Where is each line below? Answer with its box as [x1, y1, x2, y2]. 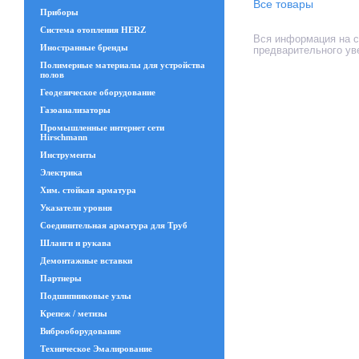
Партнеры [40, 273, 82, 283]
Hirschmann [40, 132, 87, 142]
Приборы [40, 7, 79, 17]
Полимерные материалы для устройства [40, 60, 205, 70]
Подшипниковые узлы [40, 291, 131, 301]
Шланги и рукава [40, 238, 111, 248]
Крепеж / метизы [40, 309, 107, 318]
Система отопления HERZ [40, 25, 146, 34]
